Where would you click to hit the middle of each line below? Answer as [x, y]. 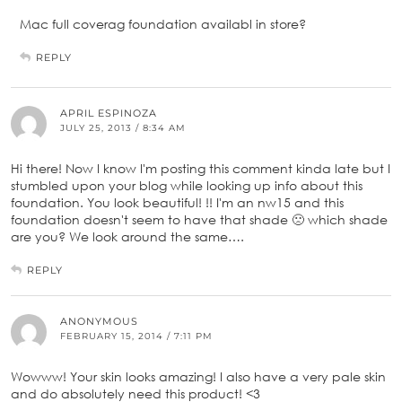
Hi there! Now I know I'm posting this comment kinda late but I [201, 168]
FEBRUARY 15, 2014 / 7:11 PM [136, 336]
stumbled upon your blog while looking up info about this [187, 185]
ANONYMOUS [99, 321]
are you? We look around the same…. [127, 236]
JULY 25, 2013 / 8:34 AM [123, 127]
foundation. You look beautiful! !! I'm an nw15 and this [177, 202]
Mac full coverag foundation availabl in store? [163, 23]
